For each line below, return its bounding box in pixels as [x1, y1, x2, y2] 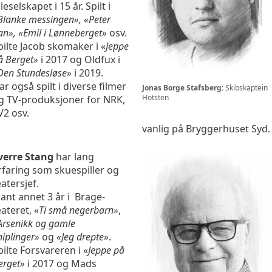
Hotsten [142, 92, 169, 103]
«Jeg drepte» [54, 230, 109, 244]
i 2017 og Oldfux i [38, 53, 120, 67]
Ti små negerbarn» [39, 203, 118, 217]
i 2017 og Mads [25, 257, 97, 271]
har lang [56, 150, 94, 164]
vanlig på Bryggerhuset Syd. [142, 122, 270, 136]
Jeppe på [88, 243, 124, 257]
